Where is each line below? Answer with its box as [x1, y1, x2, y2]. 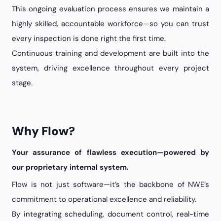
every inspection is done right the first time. [12, 34, 166, 43]
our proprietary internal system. [12, 162, 129, 172]
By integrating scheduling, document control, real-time [12, 209, 209, 219]
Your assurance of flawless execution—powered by [12, 147, 209, 157]
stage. [12, 78, 33, 88]
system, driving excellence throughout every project [12, 63, 209, 73]
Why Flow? [24, 123, 75, 139]
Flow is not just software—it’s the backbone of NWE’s [12, 180, 209, 189]
